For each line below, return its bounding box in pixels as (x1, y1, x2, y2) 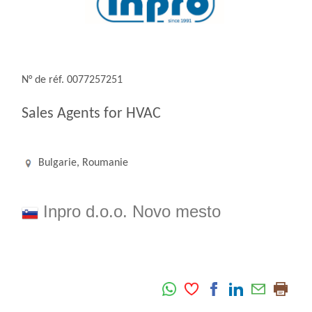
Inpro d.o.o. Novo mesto (38, 202, 221, 221)
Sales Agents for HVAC (22, 106, 161, 123)
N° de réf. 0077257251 (22, 75, 123, 86)
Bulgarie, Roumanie (36, 157, 128, 169)
